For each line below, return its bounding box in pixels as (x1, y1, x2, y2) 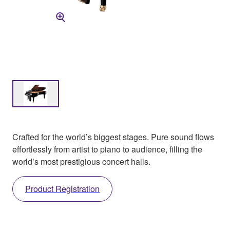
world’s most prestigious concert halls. (12, 156, 150, 168)
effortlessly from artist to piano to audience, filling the (12, 143, 202, 156)
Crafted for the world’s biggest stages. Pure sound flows (12, 131, 214, 143)
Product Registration (25, 183, 100, 195)
